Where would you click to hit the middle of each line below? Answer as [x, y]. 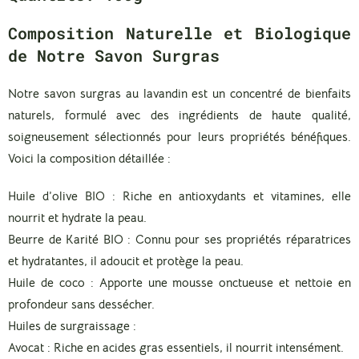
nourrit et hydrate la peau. [77, 217]
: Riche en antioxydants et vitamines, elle [228, 196]
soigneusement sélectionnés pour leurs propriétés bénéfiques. [179, 136]
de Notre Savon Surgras [114, 55]
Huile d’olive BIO [56, 196]
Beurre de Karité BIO [66, 239]
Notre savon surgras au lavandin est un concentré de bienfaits [179, 93]
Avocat [26, 347]
